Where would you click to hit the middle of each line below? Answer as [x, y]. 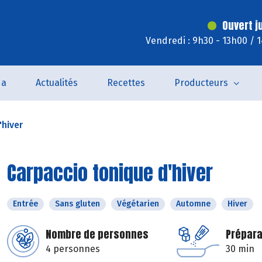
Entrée [25, 204]
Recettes [126, 83]
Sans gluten [77, 204]
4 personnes [73, 249]
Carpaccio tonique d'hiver [110, 173]
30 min [240, 249]
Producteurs [201, 83]
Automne [193, 204]
